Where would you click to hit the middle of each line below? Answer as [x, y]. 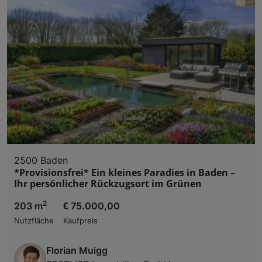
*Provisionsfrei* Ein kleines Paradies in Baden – [125, 172]
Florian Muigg [77, 250]
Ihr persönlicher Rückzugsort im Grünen [108, 183]
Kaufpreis [80, 220]
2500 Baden [41, 160]
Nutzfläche [34, 220]
